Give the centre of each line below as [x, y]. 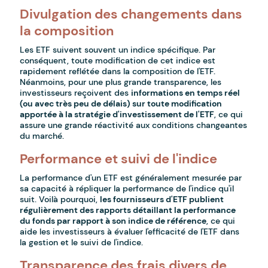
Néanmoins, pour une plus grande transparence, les [121, 82]
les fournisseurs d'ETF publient [162, 200]
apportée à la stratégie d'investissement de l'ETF [117, 115]
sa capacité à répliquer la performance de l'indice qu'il [127, 189]
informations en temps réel [186, 93]
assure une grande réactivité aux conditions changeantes [134, 125]
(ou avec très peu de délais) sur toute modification [121, 104]
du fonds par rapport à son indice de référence [113, 221]
